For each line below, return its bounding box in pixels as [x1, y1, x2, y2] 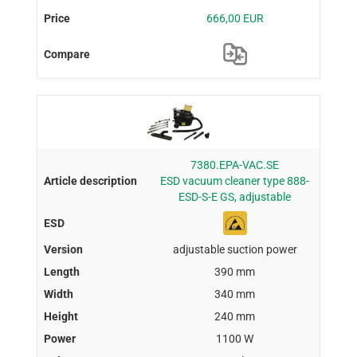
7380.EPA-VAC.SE [190, 159, 280, 172]
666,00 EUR [206, 12, 264, 25]
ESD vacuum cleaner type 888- [160, 175, 310, 188]
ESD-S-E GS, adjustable [178, 190, 292, 204]
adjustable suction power [172, 243, 297, 257]
